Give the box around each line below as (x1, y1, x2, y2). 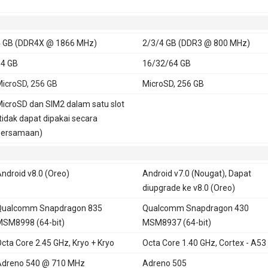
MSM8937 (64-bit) (142, 217, 211, 227)
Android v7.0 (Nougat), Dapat (142, 168, 251, 178)
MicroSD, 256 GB (142, 78, 204, 89)
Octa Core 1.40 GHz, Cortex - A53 (142, 237, 266, 248)
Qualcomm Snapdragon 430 (142, 203, 249, 213)
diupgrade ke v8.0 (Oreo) (142, 182, 235, 193)
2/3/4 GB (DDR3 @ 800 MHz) (142, 38, 250, 48)
